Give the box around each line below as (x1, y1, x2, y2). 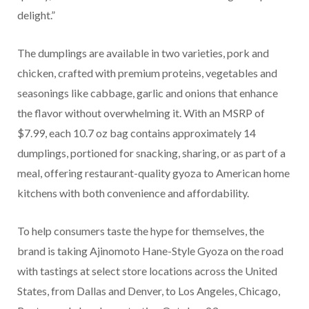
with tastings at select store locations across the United (17, 263, 277, 277)
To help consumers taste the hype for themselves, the (17, 223, 264, 237)
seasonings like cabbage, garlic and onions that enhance (17, 86, 278, 99)
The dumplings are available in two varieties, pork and (17, 46, 269, 59)
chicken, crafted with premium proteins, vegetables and (17, 66, 277, 79)
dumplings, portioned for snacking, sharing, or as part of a (17, 146, 286, 159)
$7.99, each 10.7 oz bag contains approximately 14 (17, 126, 256, 139)
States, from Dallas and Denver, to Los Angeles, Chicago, (17, 283, 280, 297)
